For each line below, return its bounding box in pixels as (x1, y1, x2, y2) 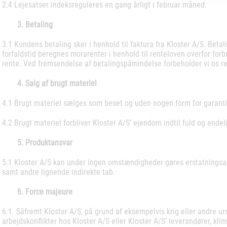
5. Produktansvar (17, 138, 72, 147)
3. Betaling (17, 20, 53, 29)
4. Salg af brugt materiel (17, 79, 97, 88)
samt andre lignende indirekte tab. (2, 167, 115, 177)
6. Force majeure (17, 187, 72, 197)
